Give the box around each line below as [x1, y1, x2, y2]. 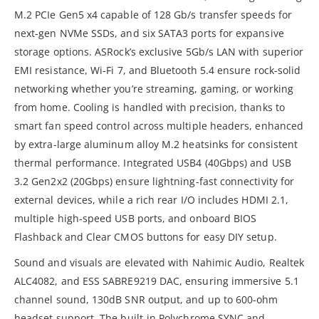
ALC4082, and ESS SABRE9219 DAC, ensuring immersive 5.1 [14, 273, 299, 288]
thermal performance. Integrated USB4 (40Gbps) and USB [14, 155, 291, 169]
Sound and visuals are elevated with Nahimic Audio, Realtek [14, 255, 305, 269]
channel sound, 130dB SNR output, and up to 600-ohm [14, 292, 278, 306]
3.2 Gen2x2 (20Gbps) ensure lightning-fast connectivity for [14, 174, 295, 188]
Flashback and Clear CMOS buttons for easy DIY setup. [14, 229, 277, 244]
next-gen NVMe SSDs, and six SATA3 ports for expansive [14, 26, 284, 40]
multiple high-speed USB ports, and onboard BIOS [14, 211, 257, 225]
